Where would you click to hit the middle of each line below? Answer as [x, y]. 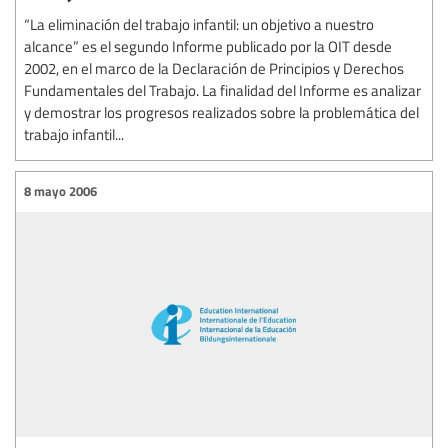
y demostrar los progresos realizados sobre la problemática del [221, 111]
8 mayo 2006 [60, 191]
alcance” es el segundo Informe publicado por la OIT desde [208, 45]
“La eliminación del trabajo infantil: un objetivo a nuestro [199, 23]
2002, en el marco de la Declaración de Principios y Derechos [214, 67]
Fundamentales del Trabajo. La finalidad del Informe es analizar [222, 89]
